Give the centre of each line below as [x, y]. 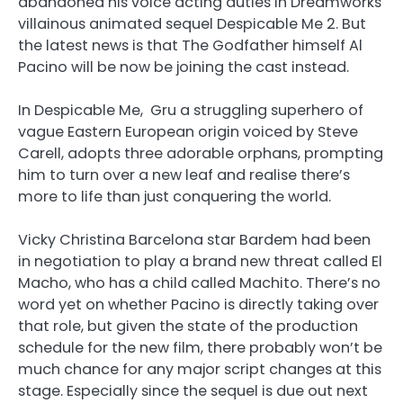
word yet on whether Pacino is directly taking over [198, 305]
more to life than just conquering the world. [175, 197]
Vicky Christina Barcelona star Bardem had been [194, 240]
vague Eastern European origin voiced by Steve [188, 132]
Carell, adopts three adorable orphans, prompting [201, 153]
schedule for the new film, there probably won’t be [200, 348]
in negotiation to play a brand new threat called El [200, 262]
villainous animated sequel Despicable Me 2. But [192, 23]
